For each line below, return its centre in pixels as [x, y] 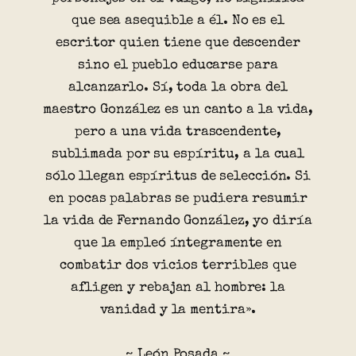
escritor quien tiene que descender [178, 44]
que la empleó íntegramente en [178, 244]
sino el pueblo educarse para [178, 66]
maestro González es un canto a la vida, [178, 110]
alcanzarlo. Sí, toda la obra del [178, 88]
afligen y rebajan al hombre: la [178, 288]
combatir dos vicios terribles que [178, 266]
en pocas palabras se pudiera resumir [178, 199]
